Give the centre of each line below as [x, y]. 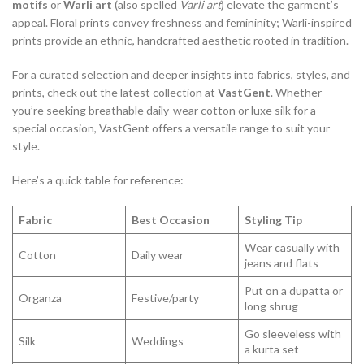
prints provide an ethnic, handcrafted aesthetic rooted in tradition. [180, 41]
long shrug [271, 306]
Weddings [158, 341]
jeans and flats [282, 263]
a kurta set [272, 349]
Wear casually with [292, 248]
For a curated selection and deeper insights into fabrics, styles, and [181, 75]
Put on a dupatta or [294, 291]
